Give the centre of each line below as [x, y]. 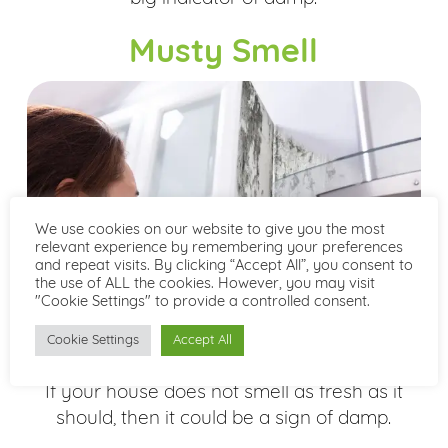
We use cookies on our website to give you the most [210, 230]
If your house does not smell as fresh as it [223, 394]
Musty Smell [224, 53]
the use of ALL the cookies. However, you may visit [205, 284]
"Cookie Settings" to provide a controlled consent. [202, 302]
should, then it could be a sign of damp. [224, 420]
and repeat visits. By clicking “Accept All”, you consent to [224, 266]
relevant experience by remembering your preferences [219, 248]
